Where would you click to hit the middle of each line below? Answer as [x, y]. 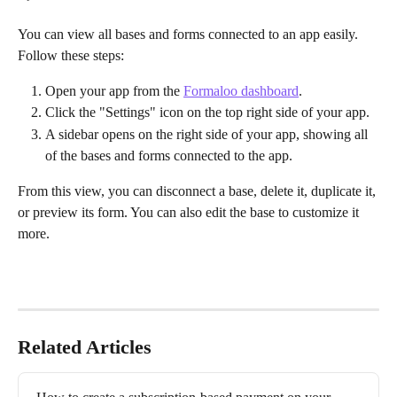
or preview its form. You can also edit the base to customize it [190, 212]
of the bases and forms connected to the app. [169, 155]
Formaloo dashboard [241, 91]
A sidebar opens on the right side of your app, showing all [208, 134]
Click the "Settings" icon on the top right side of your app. [207, 113]
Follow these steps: [71, 55]
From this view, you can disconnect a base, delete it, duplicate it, [198, 191]
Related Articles [85, 347]
